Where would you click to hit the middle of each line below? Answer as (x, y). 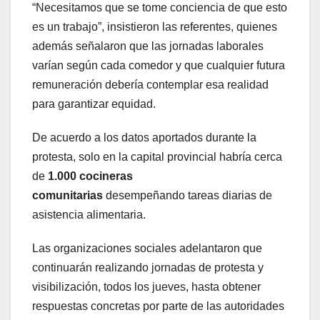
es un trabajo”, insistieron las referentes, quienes (155, 27)
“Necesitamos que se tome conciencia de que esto (160, 8)
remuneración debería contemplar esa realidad (150, 85)
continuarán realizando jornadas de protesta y (148, 268)
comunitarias (67, 196)
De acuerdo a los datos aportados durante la (144, 138)
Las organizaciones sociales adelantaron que (147, 249)
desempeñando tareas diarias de (187, 196)
